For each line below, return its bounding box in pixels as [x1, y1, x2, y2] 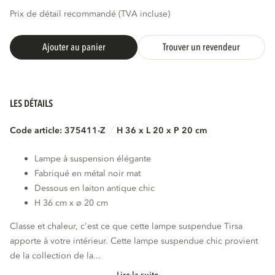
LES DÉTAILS [10, 97, 53, 111]
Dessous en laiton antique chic [34, 182, 155, 194]
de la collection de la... [10, 249, 101, 261]
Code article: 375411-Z [10, 124, 106, 136]
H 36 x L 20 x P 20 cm [117, 124, 207, 136]
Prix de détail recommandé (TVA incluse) [10, 8, 170, 20]
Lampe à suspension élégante [34, 152, 152, 165]
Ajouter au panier [42, 41, 106, 54]
